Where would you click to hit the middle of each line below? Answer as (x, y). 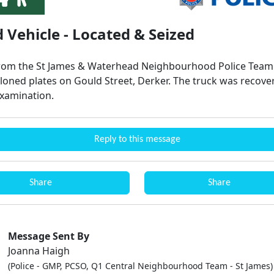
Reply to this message (137, 139)
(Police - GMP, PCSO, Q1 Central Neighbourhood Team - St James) (140, 266)
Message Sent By (49, 236)
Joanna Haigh (39, 251)
